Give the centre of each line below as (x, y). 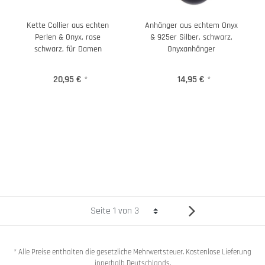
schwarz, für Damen (68, 49)
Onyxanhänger (191, 49)
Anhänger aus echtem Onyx (191, 25)
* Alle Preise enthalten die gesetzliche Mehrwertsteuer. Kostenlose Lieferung (132, 252)
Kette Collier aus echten (68, 25)
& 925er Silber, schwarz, (191, 37)
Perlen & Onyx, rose (68, 37)
